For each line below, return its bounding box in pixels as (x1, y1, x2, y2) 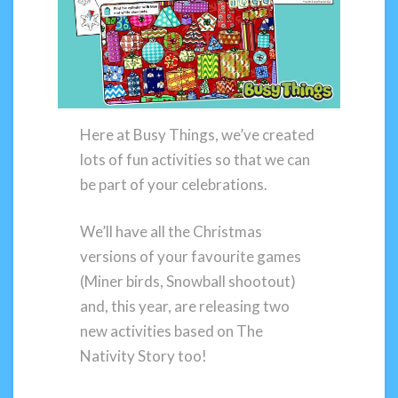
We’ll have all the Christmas (80, 222, 263, 242)
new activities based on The (80, 322, 264, 341)
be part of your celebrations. (80, 174, 268, 194)
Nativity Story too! (80, 346, 208, 366)
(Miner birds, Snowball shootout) (80, 272, 297, 291)
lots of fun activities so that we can (80, 149, 311, 169)
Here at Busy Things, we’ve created (80, 124, 315, 144)
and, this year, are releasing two (80, 297, 291, 316)
